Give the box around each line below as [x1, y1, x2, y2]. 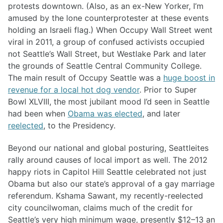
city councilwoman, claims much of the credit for [8, 203, 193, 213]
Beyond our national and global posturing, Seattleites [8, 143, 209, 153]
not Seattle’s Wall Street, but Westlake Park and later [8, 49, 206, 59]
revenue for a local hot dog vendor [8, 85, 139, 95]
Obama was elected [68, 109, 142, 119]
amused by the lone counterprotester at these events [8, 13, 209, 23]
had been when [8, 109, 68, 119]
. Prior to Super [139, 85, 197, 95]
